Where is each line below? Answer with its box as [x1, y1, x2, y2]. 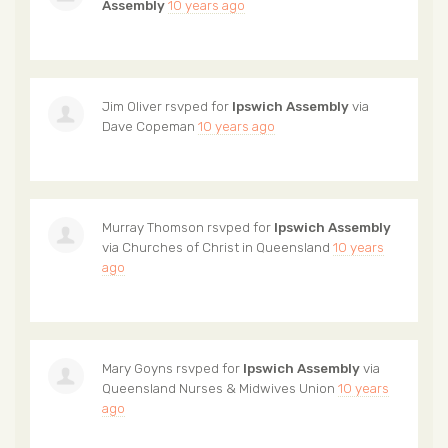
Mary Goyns [102, 359, 173, 376]
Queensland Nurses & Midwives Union [102, 379, 335, 396]
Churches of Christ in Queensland [122, 238, 330, 255]
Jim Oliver [102, 97, 162, 114]
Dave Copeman [102, 117, 195, 134]
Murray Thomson [102, 218, 204, 235]
